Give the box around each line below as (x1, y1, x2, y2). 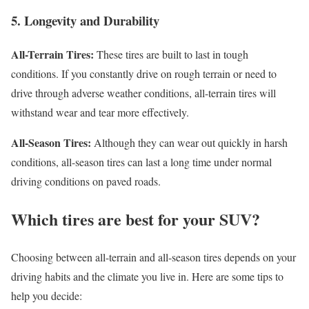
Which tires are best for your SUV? (11, 206, 260, 231)
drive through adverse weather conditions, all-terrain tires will (11, 85, 276, 100)
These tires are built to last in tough (94, 46, 248, 61)
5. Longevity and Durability (11, 11, 159, 30)
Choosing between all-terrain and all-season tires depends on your (11, 249, 296, 264)
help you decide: (11, 288, 82, 303)
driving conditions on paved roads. (11, 173, 161, 188)
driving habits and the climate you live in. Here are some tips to (11, 268, 283, 283)
